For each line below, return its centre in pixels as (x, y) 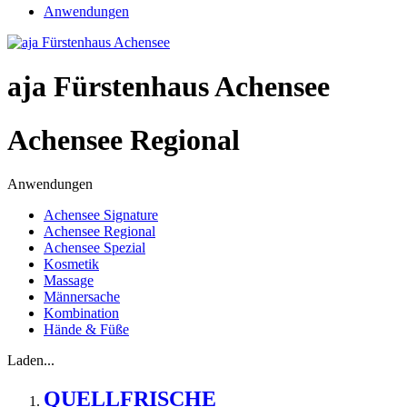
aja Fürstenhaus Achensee (169, 87)
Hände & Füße (86, 330)
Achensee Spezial (94, 248)
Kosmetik (71, 264)
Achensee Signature (101, 215)
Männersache (82, 297)
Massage (69, 281)
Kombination (81, 313)
